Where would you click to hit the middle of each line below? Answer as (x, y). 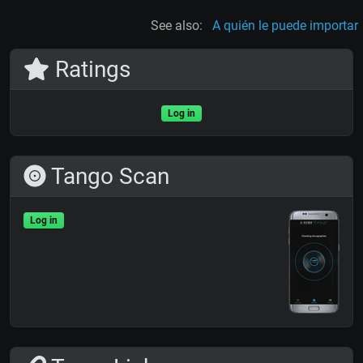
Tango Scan (108, 177)
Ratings (90, 70)
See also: (177, 26)
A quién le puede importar (285, 26)
